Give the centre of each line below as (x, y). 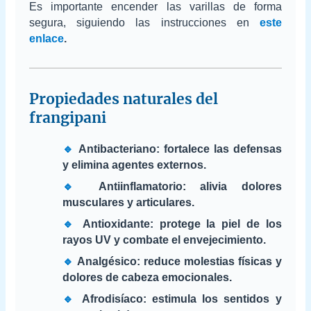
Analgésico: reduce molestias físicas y (178, 261)
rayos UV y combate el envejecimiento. (165, 239)
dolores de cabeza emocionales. (148, 277)
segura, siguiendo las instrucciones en (144, 22)
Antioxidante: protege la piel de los (179, 224)
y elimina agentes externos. (135, 165)
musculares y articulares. (129, 202)
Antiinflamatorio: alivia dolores (183, 186)
